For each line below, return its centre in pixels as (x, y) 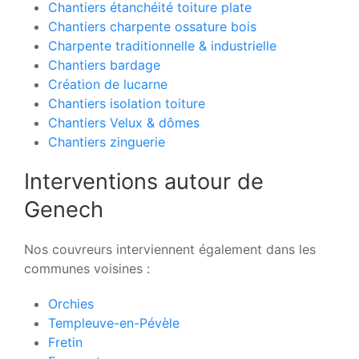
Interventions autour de (144, 181)
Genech (64, 209)
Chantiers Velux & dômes (124, 122)
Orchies (71, 303)
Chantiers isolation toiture (127, 103)
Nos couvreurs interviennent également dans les (170, 249)
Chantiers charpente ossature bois (152, 26)
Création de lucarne (108, 84)
